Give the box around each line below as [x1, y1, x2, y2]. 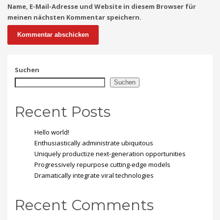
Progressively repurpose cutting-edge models [34, 160, 170, 169]
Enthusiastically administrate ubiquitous [34, 138, 153, 147]
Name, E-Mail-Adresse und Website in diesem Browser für [7, 1, 196, 11]
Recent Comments [15, 195, 154, 214]
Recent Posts [15, 102, 110, 121]
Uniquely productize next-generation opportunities [34, 149, 186, 158]
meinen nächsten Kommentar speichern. [7, 12, 141, 22]
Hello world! [34, 127, 69, 137]
